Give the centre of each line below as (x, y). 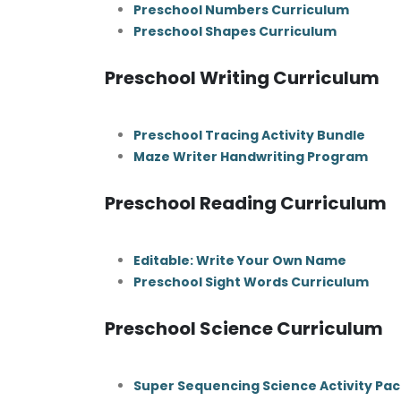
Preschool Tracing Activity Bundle (249, 136)
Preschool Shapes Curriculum (235, 32)
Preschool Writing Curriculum (242, 78)
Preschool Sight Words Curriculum (251, 282)
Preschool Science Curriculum (244, 329)
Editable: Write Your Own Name (241, 261)
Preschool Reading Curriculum (246, 204)
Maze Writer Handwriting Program (251, 157)
